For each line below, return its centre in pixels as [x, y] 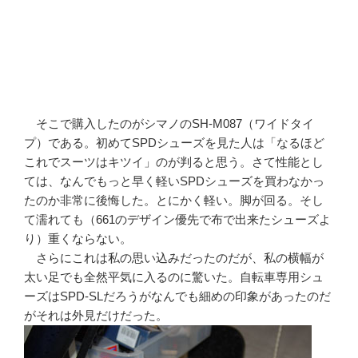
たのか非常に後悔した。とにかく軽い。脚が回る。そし [174, 201]
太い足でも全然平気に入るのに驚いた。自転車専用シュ [174, 277]
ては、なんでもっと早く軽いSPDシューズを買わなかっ [174, 181]
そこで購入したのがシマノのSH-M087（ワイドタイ [169, 124]
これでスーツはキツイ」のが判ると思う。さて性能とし [174, 162]
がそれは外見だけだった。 [96, 316]
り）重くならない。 [78, 239]
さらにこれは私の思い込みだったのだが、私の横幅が [174, 258]
